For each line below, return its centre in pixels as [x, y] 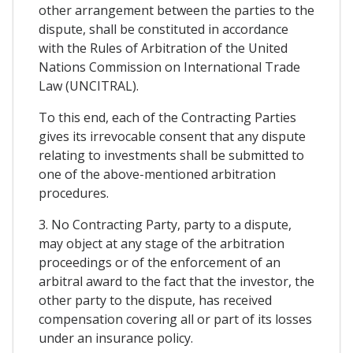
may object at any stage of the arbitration [162, 244]
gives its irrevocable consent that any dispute [172, 137]
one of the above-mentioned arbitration [157, 175]
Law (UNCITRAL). [89, 86]
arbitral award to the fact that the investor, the [176, 282]
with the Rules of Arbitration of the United [163, 48]
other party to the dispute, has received [155, 301]
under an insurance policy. [116, 338]
